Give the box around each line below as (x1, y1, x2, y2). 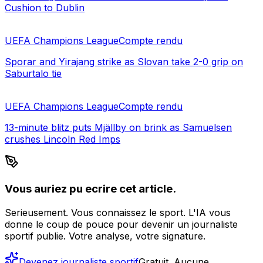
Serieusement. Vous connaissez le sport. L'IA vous (5, 206, 231, 218)
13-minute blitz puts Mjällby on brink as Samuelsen (5, 122, 232, 134)
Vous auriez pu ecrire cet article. (5, 181, 176, 195)
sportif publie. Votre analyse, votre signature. (5, 230, 205, 242)
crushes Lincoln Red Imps (5, 133, 120, 146)
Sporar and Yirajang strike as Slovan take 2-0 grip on (5, 56, 243, 68)
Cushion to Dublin (5, 2, 85, 14)
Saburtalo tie (5, 68, 62, 80)
